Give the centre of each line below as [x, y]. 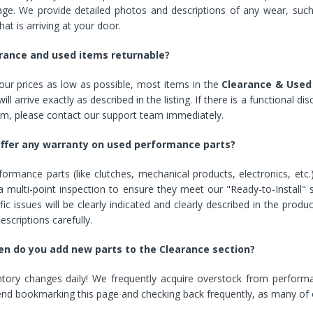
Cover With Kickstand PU [60, 10]
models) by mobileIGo [54, 35]
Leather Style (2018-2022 [60, 23]
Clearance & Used [267, 84]
